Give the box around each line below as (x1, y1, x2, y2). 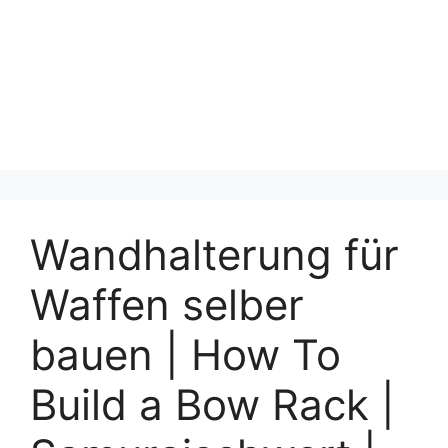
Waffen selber (30, 279, 304, 330)
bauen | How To (30, 329, 341, 380)
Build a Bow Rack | (30, 379, 395, 430)
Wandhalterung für (30, 229, 399, 280)
